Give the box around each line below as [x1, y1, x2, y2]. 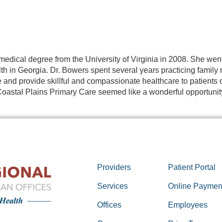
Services [97, 181, 128, 190]
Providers [97, 163, 131, 171]
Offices [97, 200, 121, 209]
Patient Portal [168, 163, 216, 171]
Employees [168, 200, 208, 209]
